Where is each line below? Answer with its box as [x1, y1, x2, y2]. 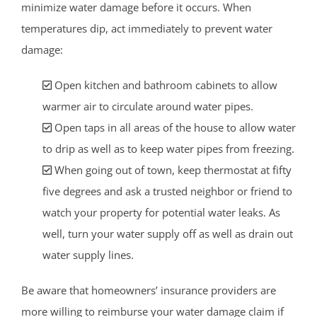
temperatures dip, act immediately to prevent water [21, 21, 272, 35]
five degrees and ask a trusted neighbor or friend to [42, 183, 292, 198]
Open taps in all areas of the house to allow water [52, 120, 296, 134]
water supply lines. [42, 247, 134, 262]
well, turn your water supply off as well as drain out [42, 226, 293, 241]
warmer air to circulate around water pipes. [42, 98, 253, 113]
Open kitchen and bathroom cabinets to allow [52, 77, 277, 92]
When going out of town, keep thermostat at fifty [52, 162, 292, 177]
